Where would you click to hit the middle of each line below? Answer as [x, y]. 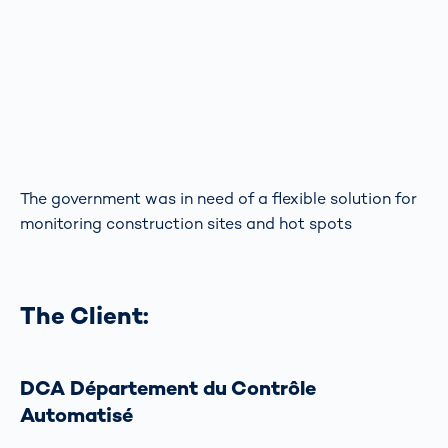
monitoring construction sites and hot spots [186, 224]
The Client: [84, 316]
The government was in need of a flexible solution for [218, 199]
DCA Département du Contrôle [168, 388]
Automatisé [76, 415]
